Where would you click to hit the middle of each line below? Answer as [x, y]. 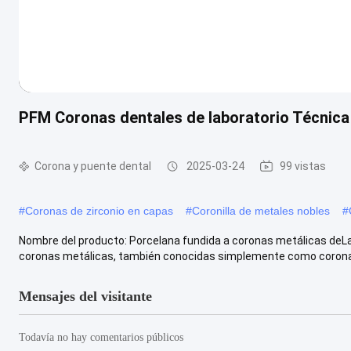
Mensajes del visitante [85, 296]
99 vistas [303, 166]
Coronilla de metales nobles [261, 210]
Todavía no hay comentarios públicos [101, 337]
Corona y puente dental [93, 166]
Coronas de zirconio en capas [99, 210]
